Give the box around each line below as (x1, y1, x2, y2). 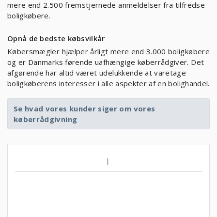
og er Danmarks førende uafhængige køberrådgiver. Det (7, 57, 204, 67)
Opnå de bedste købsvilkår (7, 33, 105, 43)
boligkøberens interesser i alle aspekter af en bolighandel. (7, 78, 210, 88)
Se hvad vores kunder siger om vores (14, 104, 155, 113)
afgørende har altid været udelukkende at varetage (7, 68, 186, 77)
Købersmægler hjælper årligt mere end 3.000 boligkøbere (7, 46, 210, 56)
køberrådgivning (14, 114, 77, 124)
